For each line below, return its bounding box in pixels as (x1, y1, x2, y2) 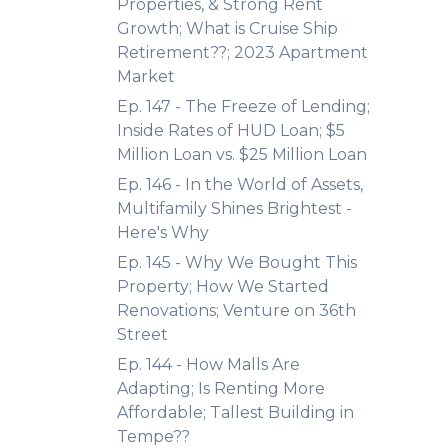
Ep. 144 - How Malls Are (117, 355, 300, 374)
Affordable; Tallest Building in (117, 403, 354, 422)
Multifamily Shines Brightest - (117, 199, 352, 218)
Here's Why (117, 223, 209, 242)
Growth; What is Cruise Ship (117, 19, 338, 38)
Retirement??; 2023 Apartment (117, 43, 368, 62)
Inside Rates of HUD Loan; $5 (117, 121, 345, 140)
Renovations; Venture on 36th (117, 301, 356, 320)
